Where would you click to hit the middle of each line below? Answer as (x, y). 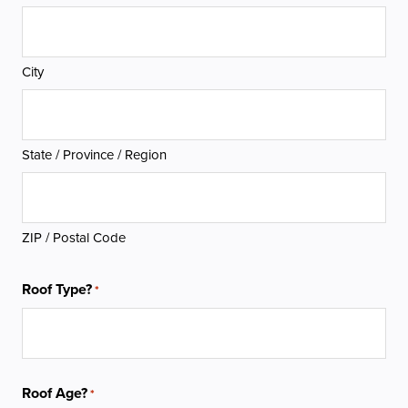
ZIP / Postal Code (74, 237)
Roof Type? (57, 289)
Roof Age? (55, 393)
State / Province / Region (94, 154)
